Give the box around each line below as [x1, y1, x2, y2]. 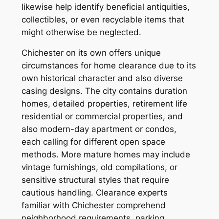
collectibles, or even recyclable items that [21, 14, 184, 24]
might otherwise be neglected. [21, 27, 141, 37]
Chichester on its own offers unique [21, 48, 161, 58]
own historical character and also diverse [21, 73, 183, 84]
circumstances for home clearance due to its [21, 61, 196, 71]
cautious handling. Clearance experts [21, 188, 168, 198]
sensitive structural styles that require [21, 175, 169, 185]
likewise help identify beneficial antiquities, [21, 1, 190, 12]
